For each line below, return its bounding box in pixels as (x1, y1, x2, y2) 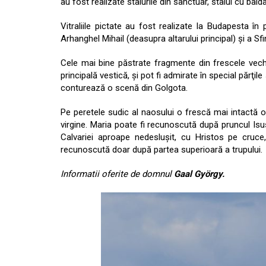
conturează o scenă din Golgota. (61, 83, 188, 94)
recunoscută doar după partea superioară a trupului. (61, 144, 262, 156)
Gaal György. (174, 169, 224, 180)
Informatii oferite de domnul (61, 169, 174, 180)
